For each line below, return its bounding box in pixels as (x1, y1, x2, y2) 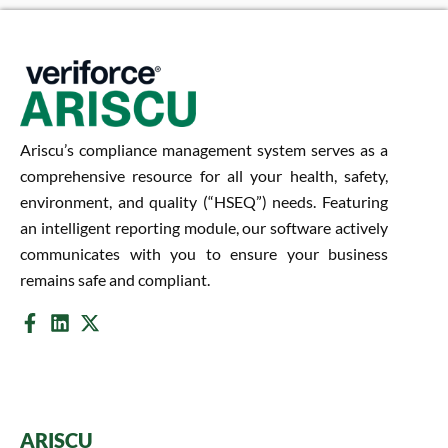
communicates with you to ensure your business (20, 244, 388, 264)
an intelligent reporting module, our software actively (20, 218, 388, 238)
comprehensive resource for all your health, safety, (20, 166, 388, 186)
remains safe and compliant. (20, 270, 210, 290)
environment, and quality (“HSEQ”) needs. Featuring (20, 192, 388, 212)
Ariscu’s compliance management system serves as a (20, 140, 388, 160)
